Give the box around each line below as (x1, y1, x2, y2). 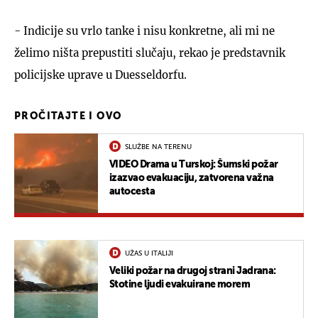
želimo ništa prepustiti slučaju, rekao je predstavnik (14, 45, 285, 60)
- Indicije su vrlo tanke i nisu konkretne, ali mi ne (14, 23, 275, 38)
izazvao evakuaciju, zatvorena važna (109, 172, 274, 183)
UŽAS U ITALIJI (125, 249, 173, 257)
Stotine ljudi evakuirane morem (109, 279, 251, 290)
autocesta (109, 186, 155, 197)
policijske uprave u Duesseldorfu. (14, 67, 190, 82)
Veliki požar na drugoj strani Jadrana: (109, 265, 276, 276)
